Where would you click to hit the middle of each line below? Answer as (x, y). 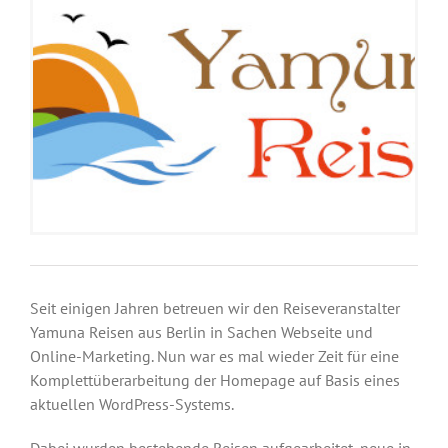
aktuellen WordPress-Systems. (132, 403)
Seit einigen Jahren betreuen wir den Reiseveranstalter (215, 307)
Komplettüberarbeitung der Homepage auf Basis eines (215, 379)
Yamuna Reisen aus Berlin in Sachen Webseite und (201, 331)
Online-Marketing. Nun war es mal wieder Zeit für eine (214, 355)
